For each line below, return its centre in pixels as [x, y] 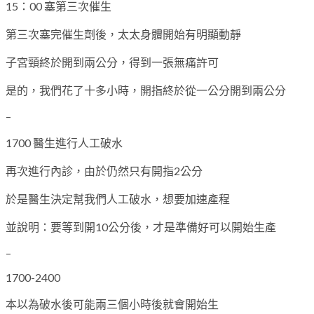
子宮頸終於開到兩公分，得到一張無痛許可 [112, 62]
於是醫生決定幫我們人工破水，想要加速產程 [118, 198]
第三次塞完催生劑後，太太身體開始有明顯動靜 [123, 34]
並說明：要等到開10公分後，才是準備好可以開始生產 [141, 226]
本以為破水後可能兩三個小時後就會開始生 [112, 303]
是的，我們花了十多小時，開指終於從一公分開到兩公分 [146, 90]
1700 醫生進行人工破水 [64, 142]
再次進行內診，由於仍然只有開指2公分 [104, 170]
